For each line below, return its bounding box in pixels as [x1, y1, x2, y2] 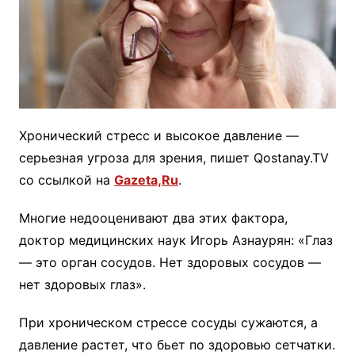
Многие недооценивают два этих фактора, [18, 210, 288, 227]
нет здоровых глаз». [18, 277, 146, 293]
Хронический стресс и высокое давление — [18, 128, 299, 144]
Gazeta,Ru [113, 172, 178, 189]
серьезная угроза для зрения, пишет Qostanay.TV [18, 150, 329, 166]
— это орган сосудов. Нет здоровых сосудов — [18, 254, 321, 271]
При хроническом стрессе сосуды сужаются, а [18, 315, 318, 331]
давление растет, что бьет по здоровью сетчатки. [18, 337, 335, 353]
